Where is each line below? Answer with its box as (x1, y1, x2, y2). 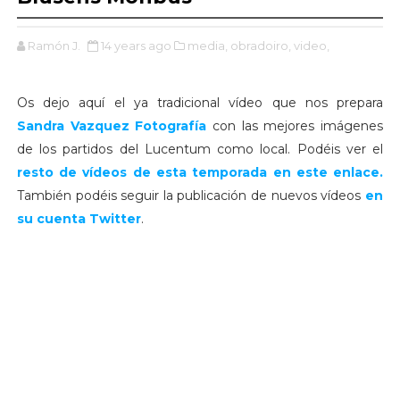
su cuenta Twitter (16, 210, 141, 227)
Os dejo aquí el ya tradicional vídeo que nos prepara (16, 94, 384, 111)
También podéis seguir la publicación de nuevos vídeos (16, 187, 366, 204)
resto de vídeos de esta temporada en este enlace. (16, 163, 384, 180)
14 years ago (100, 37, 171, 53)
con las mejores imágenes (206, 117, 384, 134)
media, (187, 37, 228, 53)
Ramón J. (27, 37, 80, 53)
